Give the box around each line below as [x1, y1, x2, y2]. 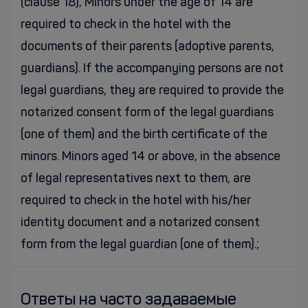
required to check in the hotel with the [21, 19, 231, 31]
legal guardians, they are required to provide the [21, 85, 284, 97]
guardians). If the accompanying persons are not [21, 63, 284, 75]
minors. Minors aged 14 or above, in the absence [21, 151, 280, 163]
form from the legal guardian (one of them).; [21, 239, 259, 251]
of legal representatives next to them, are [21, 173, 251, 185]
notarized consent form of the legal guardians [21, 107, 274, 119]
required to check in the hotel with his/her [21, 195, 251, 207]
